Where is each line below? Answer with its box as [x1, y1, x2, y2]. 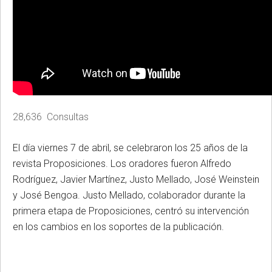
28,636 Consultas [13, 110, 89, 123]
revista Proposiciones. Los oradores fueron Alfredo [13, 157, 231, 169]
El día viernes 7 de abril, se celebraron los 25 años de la [13, 141, 248, 154]
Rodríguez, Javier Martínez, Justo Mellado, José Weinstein [13, 173, 259, 185]
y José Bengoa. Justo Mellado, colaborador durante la [13, 189, 245, 201]
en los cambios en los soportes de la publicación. [13, 220, 224, 233]
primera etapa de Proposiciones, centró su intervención [13, 205, 249, 217]
